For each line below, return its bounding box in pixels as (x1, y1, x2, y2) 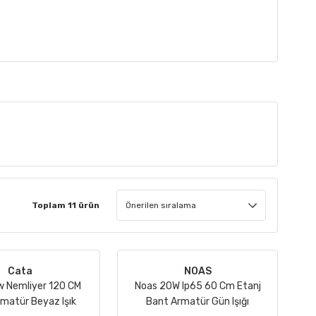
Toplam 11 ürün (32, 200, 99, 210)
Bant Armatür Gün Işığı (146, 296, 249, 308)
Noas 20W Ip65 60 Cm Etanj (134, 280, 261, 292)
